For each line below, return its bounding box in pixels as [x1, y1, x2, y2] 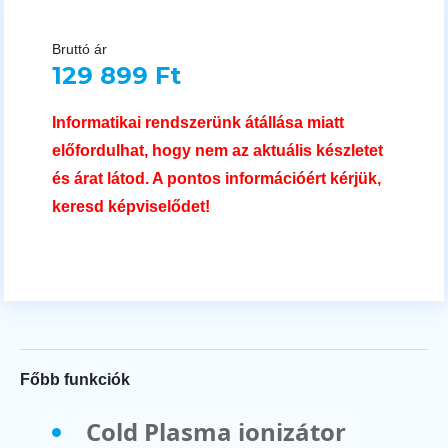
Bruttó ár [52, 41, 107, 57]
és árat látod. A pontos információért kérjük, [52, 169, 381, 187]
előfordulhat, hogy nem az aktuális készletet [52, 141, 383, 159]
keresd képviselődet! [52, 197, 210, 215]
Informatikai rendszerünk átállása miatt [52, 113, 344, 131]
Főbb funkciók [20, 370, 130, 388]
